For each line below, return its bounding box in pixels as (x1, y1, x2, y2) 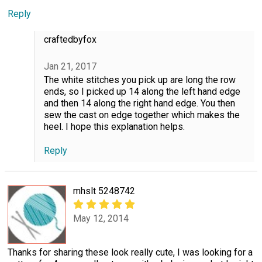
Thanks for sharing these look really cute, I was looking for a (8, 247, 253, 258)
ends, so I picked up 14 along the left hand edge (43, 86, 240, 98)
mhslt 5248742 (73, 185, 135, 197)
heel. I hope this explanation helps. (43, 121, 185, 133)
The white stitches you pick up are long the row (43, 74, 236, 86)
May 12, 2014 (73, 212, 129, 224)
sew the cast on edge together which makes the (43, 109, 240, 121)
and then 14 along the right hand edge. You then (43, 98, 235, 109)
